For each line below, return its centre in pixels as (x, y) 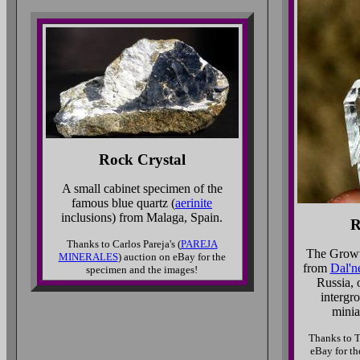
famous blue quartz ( (123, 203)
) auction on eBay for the (172, 257)
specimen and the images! (142, 270)
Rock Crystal (142, 160)
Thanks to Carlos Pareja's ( (123, 244)
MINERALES (88, 257)
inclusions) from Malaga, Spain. (142, 217)
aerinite (194, 203)
